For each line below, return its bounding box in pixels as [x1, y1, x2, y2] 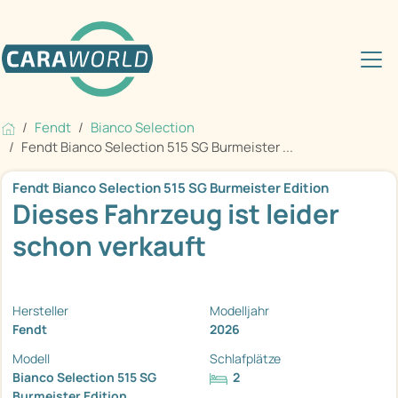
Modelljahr [210, 302, 269, 320]
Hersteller [12, 302, 68, 320]
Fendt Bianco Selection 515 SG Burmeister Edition [12, 179, 329, 198]
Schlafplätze [210, 350, 281, 368]
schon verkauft [12, 227, 206, 265]
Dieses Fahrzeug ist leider [12, 195, 339, 233]
